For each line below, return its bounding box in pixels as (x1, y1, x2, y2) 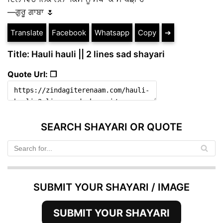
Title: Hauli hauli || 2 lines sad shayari (7, 49, 165, 60)
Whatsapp (95, 28, 129, 38)
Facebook (52, 28, 86, 38)
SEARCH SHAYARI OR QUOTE (41, 120, 182, 133)
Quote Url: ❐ (7, 69, 57, 79)
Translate (10, 28, 43, 38)
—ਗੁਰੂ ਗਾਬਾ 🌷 (7, 7, 54, 17)
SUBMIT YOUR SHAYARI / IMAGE (33, 181, 190, 193)
